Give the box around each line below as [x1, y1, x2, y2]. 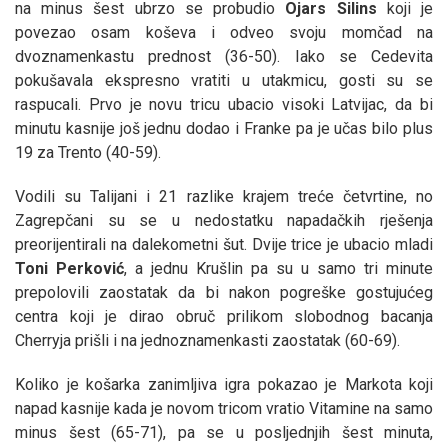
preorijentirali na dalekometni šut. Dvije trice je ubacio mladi [15, 234, 433, 254]
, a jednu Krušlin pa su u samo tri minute [124, 258, 433, 278]
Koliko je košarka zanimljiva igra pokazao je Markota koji [15, 374, 433, 394]
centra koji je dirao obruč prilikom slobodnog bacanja [15, 306, 433, 326]
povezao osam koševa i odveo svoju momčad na [15, 22, 433, 42]
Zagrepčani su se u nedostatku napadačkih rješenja [15, 210, 433, 230]
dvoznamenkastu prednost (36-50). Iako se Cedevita [15, 46, 433, 66]
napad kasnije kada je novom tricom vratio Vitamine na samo [15, 398, 433, 418]
